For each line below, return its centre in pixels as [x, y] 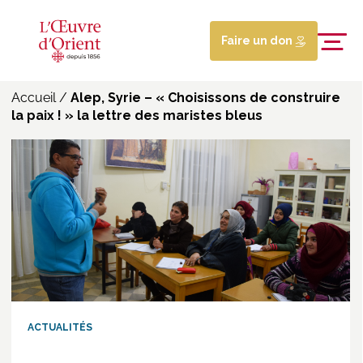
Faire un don [258, 40]
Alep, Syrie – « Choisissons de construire [205, 98]
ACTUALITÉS [60, 327]
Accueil [34, 98]
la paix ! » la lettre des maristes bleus [137, 115]
